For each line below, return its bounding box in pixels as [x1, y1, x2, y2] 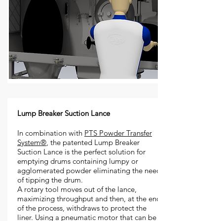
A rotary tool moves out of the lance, [17, 184, 137, 194]
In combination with [17, 128, 84, 138]
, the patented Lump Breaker [46, 138, 140, 147]
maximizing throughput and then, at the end [17, 194, 161, 203]
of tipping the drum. [17, 175, 83, 184]
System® [17, 138, 46, 147]
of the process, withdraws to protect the [17, 203, 147, 213]
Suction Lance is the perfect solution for [17, 147, 146, 156]
